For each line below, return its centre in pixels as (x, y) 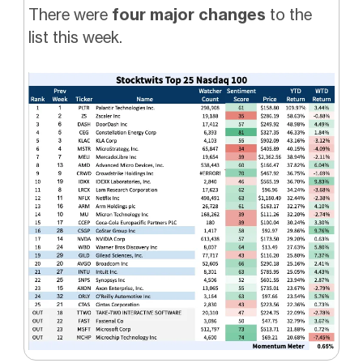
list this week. (75, 38)
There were (70, 15)
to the (290, 15)
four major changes (190, 15)
